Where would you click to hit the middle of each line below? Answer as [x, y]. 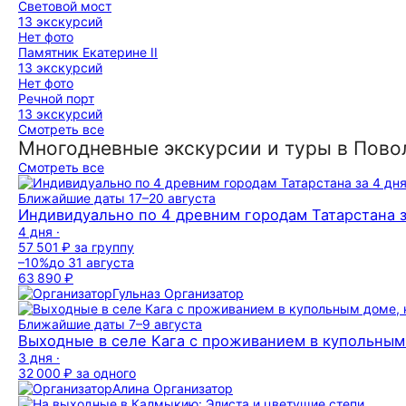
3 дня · [39, 358]
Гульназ [138, 293]
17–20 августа [172, 198]
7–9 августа [165, 324]
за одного [104, 373]
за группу [102, 247]
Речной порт [56, 98]
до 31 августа [92, 262]
